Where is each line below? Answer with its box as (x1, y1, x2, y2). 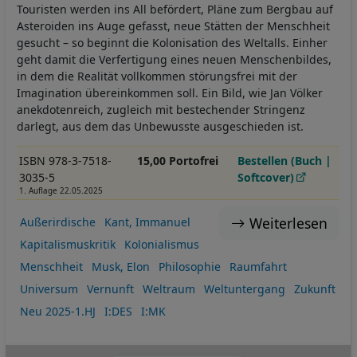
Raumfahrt (229, 259, 287, 275)
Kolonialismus (124, 237, 199, 253)
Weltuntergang (203, 281, 285, 297)
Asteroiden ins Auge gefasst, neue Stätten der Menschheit (17, 18, 330, 33)
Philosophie (158, 259, 221, 275)
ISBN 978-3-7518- (18, 152, 112, 168)
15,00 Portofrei (136, 152, 218, 168)
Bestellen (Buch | (237, 152, 332, 168)
